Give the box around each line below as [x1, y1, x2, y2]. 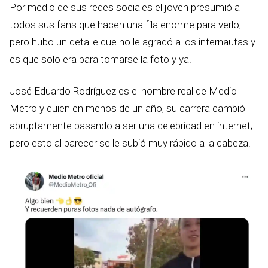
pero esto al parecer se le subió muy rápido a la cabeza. [10, 137, 251, 150]
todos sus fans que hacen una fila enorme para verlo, [10, 19, 241, 31]
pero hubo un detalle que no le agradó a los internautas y [10, 36, 255, 48]
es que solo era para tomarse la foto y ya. [10, 53, 191, 66]
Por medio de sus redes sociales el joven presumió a [10, 1, 240, 14]
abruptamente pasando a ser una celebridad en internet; [10, 120, 252, 132]
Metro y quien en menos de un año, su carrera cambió [10, 102, 245, 115]
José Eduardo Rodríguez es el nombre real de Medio [10, 85, 237, 98]
